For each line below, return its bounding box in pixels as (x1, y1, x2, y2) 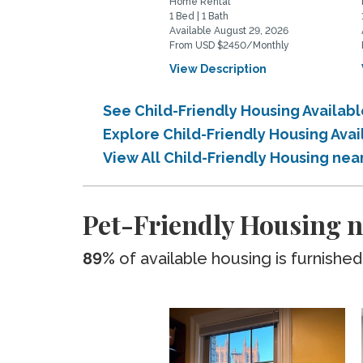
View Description (169, 62, 267, 75)
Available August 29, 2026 (169, 25, 289, 36)
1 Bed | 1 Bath (169, 11, 229, 22)
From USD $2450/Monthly (169, 40, 290, 51)
